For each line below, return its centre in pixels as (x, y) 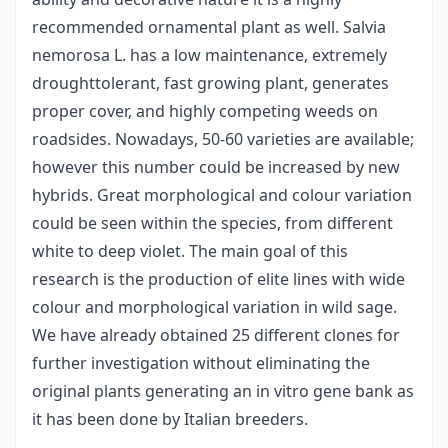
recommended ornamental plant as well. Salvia (209, 27)
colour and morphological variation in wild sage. (214, 307)
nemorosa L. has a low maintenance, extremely (209, 55)
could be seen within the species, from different (212, 223)
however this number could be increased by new (216, 167)
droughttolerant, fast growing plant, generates (210, 83)
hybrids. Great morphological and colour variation (222, 195)
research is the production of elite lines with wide (218, 279)
